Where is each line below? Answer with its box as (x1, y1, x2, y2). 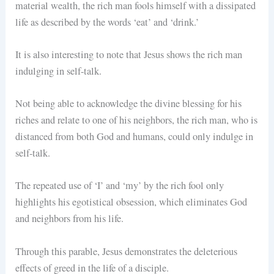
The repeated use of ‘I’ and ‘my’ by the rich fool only (15, 179, 224, 193)
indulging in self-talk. (15, 64, 105, 78)
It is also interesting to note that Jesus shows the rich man (15, 47, 243, 61)
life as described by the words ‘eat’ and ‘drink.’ (15, 15, 199, 29)
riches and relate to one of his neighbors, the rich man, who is (15, 113, 258, 127)
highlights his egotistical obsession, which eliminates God (15, 195, 248, 209)
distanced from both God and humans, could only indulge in (15, 130, 254, 144)
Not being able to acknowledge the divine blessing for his (15, 97, 242, 111)
